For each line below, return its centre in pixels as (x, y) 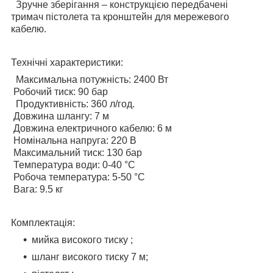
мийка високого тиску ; (82, 239)
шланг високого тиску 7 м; (90, 257)
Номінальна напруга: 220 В (74, 140)
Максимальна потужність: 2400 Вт (90, 79)
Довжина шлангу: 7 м (60, 116)
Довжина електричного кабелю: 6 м (91, 128)
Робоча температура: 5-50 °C (78, 177)
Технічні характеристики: (67, 62)
